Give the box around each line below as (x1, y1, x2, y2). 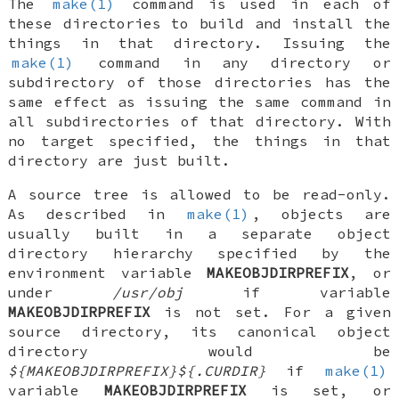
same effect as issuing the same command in (8, 92, 391, 110)
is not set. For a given (151, 302, 391, 321)
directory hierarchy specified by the (8, 243, 391, 262)
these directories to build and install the (8, 13, 391, 32)
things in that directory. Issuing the (8, 33, 391, 52)
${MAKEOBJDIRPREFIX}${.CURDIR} (8, 361, 267, 379)
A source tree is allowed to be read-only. (8, 184, 391, 203)
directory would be (8, 341, 391, 360)
